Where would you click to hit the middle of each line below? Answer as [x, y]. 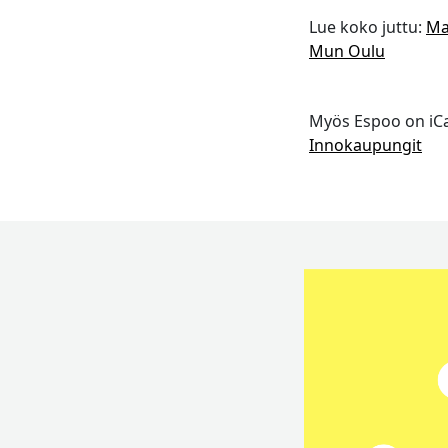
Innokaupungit [365, 145]
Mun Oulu [347, 51]
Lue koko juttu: [367, 27]
